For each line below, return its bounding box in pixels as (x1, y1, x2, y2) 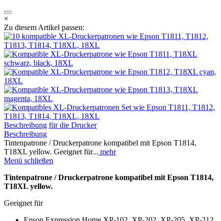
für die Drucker (49, 121, 97, 130)
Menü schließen (4, 156, 53, 165)
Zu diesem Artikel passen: (4, 23, 84, 32)
